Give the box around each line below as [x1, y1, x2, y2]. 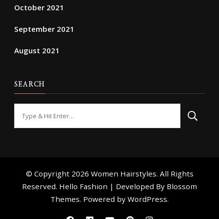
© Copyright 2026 [25, 168, 91, 178]
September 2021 [14, 23, 74, 34]
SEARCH [14, 81, 45, 88]
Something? [14, 132, 59, 144]
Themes [50, 194, 80, 204]
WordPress [128, 194, 167, 204]
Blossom [167, 181, 197, 191]
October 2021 [14, 2, 64, 12]
